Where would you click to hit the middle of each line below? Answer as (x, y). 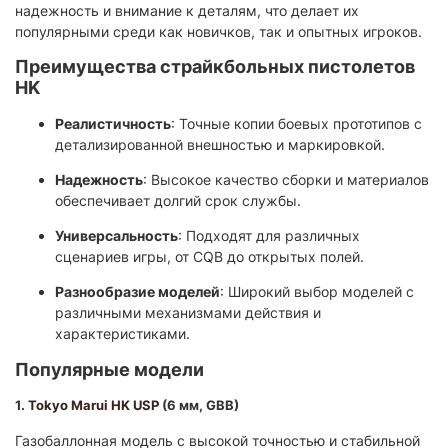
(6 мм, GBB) (199, 405)
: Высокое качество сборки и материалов (286, 180)
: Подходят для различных (269, 236)
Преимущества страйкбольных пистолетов (215, 67)
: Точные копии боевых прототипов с (296, 124)
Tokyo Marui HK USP (93, 405)
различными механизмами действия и (188, 313)
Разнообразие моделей (137, 292)
